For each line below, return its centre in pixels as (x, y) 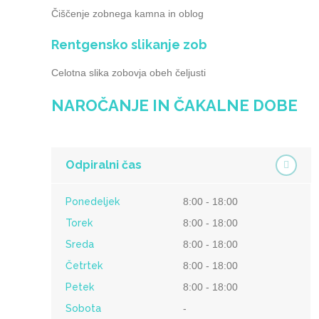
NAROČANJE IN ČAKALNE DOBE (174, 105)
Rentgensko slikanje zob (129, 45)
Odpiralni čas (104, 165)
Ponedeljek (93, 202)
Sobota (83, 308)
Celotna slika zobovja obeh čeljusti (129, 73)
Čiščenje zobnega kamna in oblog (127, 14)
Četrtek (84, 266)
